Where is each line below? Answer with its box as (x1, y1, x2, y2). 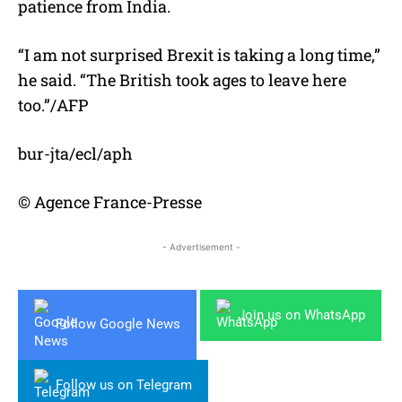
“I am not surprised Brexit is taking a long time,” (18, 43, 380, 66)
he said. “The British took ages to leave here (18, 68, 346, 91)
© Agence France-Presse (18, 190, 202, 213)
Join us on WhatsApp (238, 306, 365, 323)
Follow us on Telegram (56, 376, 192, 393)
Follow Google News (56, 316, 180, 333)
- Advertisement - (162, 240, 240, 252)
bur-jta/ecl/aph (18, 142, 133, 164)
